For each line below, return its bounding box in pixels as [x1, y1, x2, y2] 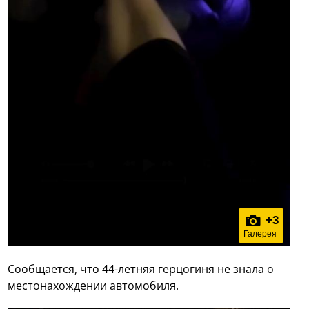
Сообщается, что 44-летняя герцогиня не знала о [8, 261, 275, 277]
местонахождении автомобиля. [8, 277, 179, 293]
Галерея [243, 228, 277, 239]
